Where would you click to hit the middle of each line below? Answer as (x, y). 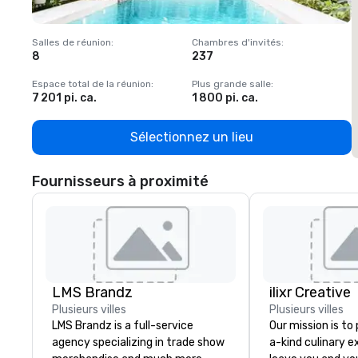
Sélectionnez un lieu (192, 137)
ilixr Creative (310, 292)
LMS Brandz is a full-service (123, 326)
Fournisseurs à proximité (120, 181)
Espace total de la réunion (91, 84)
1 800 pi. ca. (225, 98)
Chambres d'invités (237, 42)
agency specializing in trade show (138, 342)
